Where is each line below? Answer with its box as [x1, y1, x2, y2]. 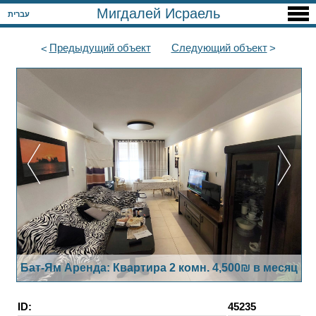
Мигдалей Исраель [96, 6, 220, 21]
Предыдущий [49, 42, 114, 54]
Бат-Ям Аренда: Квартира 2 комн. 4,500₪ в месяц [20, 262, 298, 274]
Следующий [171, 42, 231, 54]
